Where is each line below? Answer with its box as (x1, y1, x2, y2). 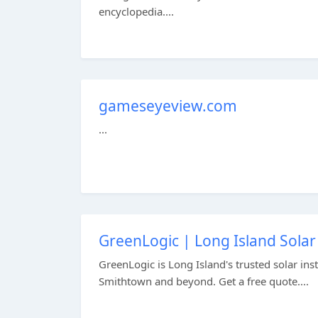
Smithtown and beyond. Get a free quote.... (99, 274, 309, 288)
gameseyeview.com (99, 96, 237, 116)
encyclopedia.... (99, 4, 174, 18)
